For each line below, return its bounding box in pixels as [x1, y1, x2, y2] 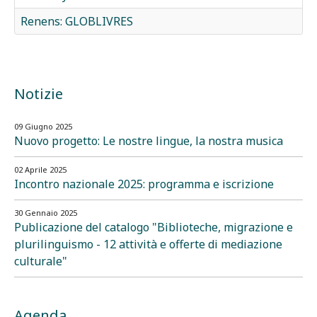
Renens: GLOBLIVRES [21, 13, 133, 30]
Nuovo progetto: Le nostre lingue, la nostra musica [14, 133, 283, 149]
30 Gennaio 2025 [14, 207, 77, 219]
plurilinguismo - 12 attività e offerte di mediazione [14, 236, 282, 253]
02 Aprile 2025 [14, 164, 67, 175]
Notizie [14, 84, 63, 104]
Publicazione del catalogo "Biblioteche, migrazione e [14, 219, 293, 236]
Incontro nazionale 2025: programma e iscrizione [14, 176, 274, 192]
